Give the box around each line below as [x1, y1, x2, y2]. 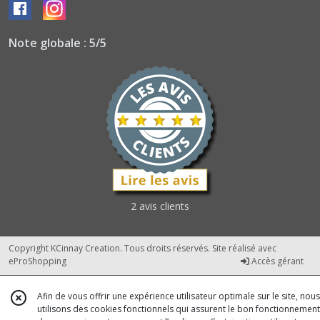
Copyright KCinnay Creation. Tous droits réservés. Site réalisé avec [9, 242, 276, 255]
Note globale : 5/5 [9, 35, 106, 51]
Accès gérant [249, 255, 304, 268]
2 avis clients [131, 199, 189, 214]
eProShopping [9, 255, 66, 268]
